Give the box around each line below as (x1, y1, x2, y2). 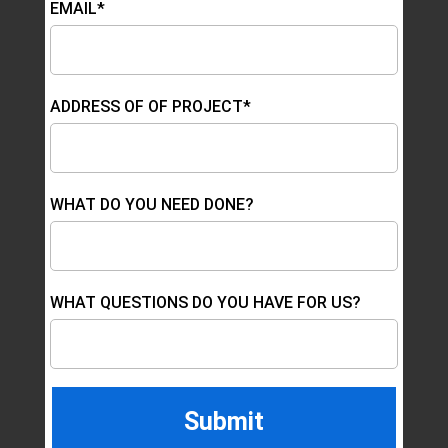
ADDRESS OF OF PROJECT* (49, 97, 251, 117)
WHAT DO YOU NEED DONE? (49, 195, 254, 215)
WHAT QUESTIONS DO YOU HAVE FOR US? (49, 293, 361, 313)
